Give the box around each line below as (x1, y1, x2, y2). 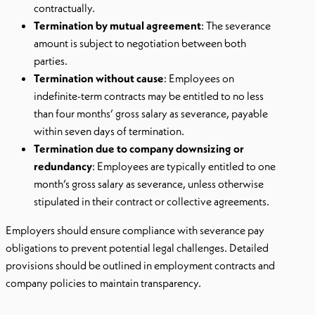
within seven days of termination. (34, 124, 184, 138)
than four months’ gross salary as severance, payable (34, 106, 268, 120)
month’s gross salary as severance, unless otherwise (34, 176, 264, 191)
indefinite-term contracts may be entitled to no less (34, 89, 264, 103)
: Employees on (164, 71, 234, 85)
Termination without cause (34, 71, 164, 85)
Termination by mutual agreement (34, 18, 201, 32)
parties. (34, 53, 67, 67)
